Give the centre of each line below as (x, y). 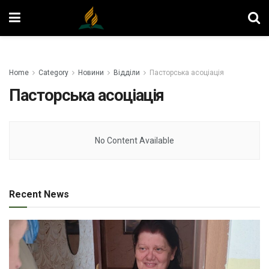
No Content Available (134, 141)
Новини (91, 73)
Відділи (127, 73)
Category (53, 73)
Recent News (39, 194)
